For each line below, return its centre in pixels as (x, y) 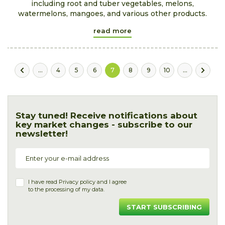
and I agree (111, 182)
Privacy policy (77, 182)
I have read (43, 182)
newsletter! (42, 133)
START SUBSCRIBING (164, 207)
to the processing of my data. (66, 189)
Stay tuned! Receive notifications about (106, 115)
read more (113, 30)
